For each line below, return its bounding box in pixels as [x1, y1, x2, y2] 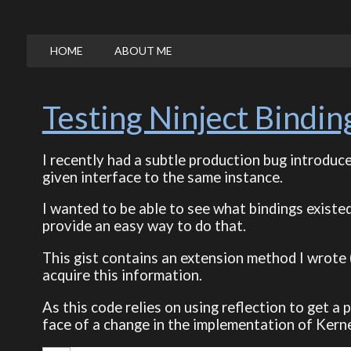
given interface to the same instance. [42, 168, 283, 186]
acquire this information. [42, 266, 202, 284]
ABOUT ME [114, 44, 172, 57]
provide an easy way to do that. [42, 217, 246, 235]
